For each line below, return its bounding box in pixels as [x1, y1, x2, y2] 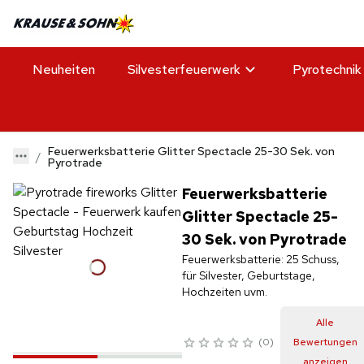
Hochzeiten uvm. [181, 284, 267, 299]
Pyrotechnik [292, 60, 362, 78]
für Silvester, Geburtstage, [181, 267, 315, 283]
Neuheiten [32, 60, 95, 78]
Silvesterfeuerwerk [128, 60, 240, 78]
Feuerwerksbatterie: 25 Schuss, [181, 251, 340, 266]
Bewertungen [292, 335, 357, 349]
